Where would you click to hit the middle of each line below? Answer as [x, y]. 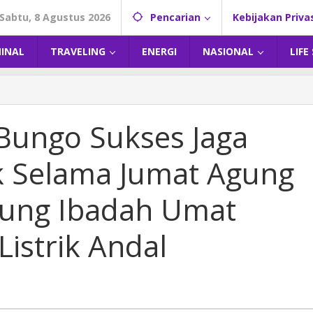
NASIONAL [228, 51]
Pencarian [175, 17]
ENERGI [159, 51]
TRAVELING [78, 51]
